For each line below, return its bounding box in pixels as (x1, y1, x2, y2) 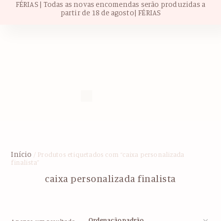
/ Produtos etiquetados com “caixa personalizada (32, 150, 184, 159)
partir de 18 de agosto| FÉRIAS (60, 8, 161, 17)
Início (11, 149, 32, 159)
